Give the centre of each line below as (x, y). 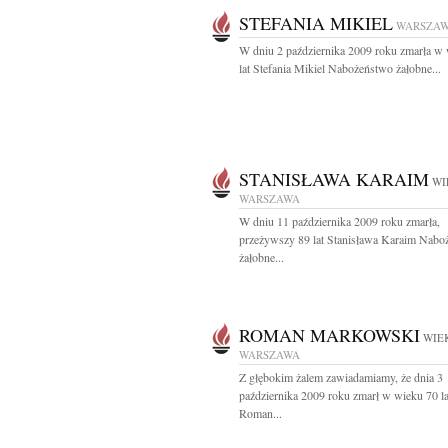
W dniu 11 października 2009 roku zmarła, (339, 221)
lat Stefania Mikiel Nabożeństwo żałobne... (340, 68)
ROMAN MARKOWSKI (329, 335)
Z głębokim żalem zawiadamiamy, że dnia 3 (341, 377)
